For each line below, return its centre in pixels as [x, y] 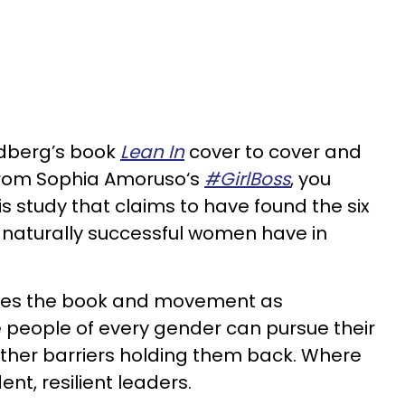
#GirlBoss [247, 179]
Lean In [152, 152]
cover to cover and [273, 152]
